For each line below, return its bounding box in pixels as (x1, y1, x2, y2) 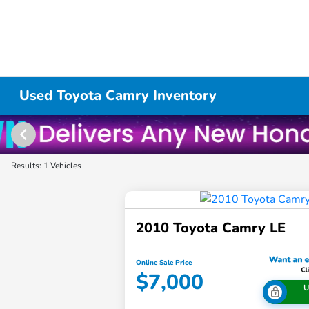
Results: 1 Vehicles (11, 160, 81, 171)
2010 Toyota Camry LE (136, 219, 286, 238)
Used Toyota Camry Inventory (19, 86, 217, 105)
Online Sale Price (136, 257, 192, 268)
